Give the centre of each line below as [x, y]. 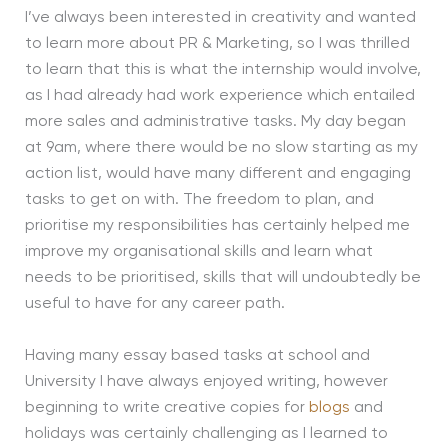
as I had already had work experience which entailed [219, 96]
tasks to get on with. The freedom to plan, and [199, 200]
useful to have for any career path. [154, 304]
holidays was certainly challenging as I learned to [206, 433]
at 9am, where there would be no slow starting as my [221, 148]
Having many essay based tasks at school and [197, 355]
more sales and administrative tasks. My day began [215, 122]
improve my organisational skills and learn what [198, 252]
